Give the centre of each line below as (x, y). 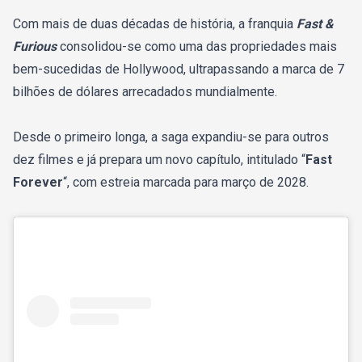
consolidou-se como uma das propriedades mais (197, 47)
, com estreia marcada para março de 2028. (188, 183)
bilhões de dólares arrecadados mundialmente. (145, 92)
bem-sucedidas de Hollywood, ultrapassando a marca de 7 (179, 69)
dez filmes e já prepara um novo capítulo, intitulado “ (159, 160)
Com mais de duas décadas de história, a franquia (155, 24)
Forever (38, 183)
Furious (35, 47)
